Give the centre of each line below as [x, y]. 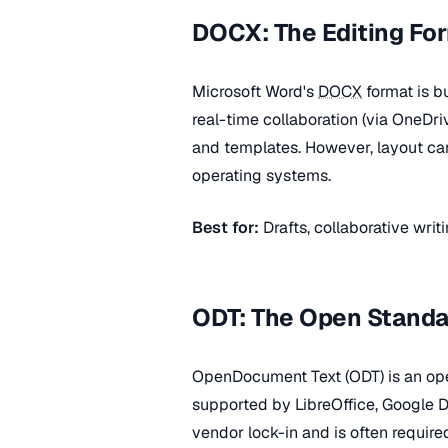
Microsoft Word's [255, 91]
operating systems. [261, 175]
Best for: [225, 227]
